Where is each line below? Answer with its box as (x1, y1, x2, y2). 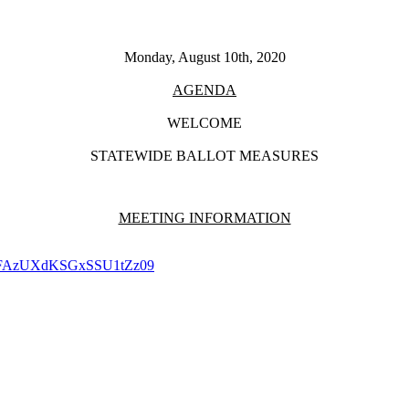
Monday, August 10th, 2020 (123, 48, 286, 65)
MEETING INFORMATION (118, 209, 291, 225)
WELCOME (167, 114, 242, 131)
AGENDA (173, 81, 236, 98)
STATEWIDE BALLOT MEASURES (90, 147, 319, 163)
